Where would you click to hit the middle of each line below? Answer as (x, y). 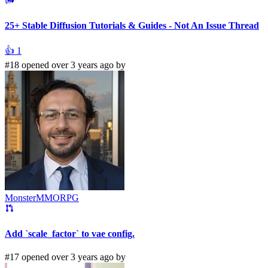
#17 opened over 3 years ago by (65, 257)
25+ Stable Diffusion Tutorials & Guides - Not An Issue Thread (132, 26)
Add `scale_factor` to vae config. (70, 233)
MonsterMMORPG (42, 198)
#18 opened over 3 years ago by (65, 65)
